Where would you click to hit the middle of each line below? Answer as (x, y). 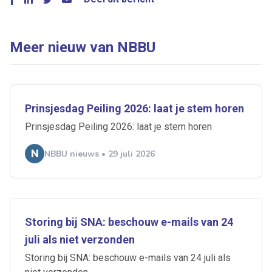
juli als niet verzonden (80, 240)
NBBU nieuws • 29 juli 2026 (100, 154)
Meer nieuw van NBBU (83, 48)
